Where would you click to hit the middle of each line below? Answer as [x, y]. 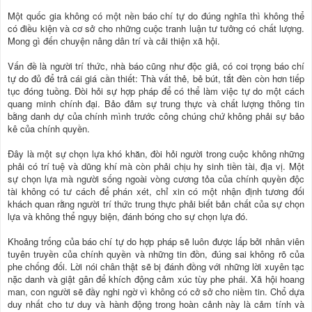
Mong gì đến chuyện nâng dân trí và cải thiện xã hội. [114, 41]
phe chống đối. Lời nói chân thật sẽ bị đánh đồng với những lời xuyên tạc [156, 267]
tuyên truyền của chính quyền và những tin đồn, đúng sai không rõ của [156, 254]
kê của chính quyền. [49, 129]
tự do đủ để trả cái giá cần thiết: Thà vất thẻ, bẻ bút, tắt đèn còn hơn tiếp [156, 79]
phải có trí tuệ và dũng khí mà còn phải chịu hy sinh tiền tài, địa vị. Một [156, 166]
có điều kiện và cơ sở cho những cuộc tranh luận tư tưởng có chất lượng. [156, 29]
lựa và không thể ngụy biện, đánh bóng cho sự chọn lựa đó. [128, 217]
